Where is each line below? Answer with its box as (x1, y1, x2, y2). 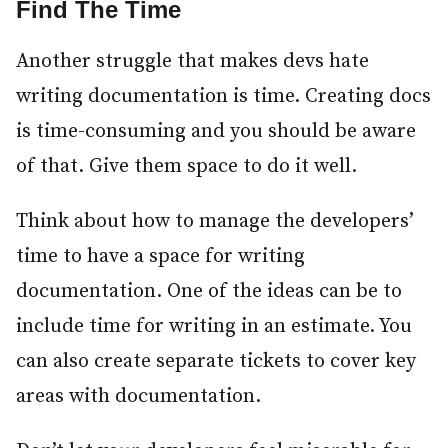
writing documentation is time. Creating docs (16, 84, 431, 110)
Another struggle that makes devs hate (16, 49, 369, 75)
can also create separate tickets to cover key (16, 349, 416, 375)
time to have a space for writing (16, 244, 305, 270)
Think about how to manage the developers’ (16, 209, 414, 235)
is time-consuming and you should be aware (16, 119, 416, 145)
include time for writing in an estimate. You (16, 314, 412, 340)
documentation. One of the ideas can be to (16, 279, 402, 305)
